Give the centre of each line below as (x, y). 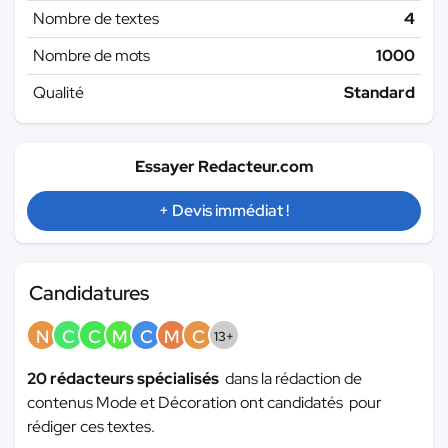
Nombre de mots (91, 56)
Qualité (58, 93)
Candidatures (89, 293)
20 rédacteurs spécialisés (126, 379)
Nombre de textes (96, 19)
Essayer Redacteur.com (224, 167)
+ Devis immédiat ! (224, 211)
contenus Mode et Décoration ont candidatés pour (204, 403)
